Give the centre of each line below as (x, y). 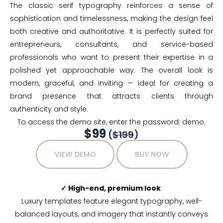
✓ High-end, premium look (111, 188)
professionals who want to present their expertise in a (111, 57)
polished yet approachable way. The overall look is (111, 70)
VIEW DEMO (75, 155)
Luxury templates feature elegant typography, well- (111, 201)
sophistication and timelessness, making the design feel (111, 19)
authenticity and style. (49, 109)
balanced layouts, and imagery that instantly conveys (111, 214)
